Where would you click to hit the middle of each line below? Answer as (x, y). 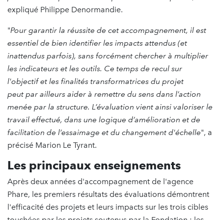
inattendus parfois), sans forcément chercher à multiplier (108, 55)
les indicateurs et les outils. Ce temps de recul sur (95, 68)
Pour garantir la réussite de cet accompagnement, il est (108, 30)
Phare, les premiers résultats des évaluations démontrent (108, 194)
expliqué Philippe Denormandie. (67, 9)
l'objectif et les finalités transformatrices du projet (96, 81)
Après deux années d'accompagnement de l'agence (100, 181)
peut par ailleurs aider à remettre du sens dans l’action (104, 94)
